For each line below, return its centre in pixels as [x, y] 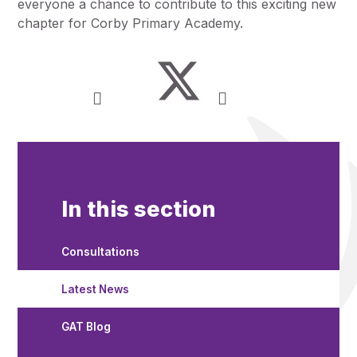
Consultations [100, 251]
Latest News [95, 289]
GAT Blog [86, 327]
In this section [138, 210]
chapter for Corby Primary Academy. [131, 24]
